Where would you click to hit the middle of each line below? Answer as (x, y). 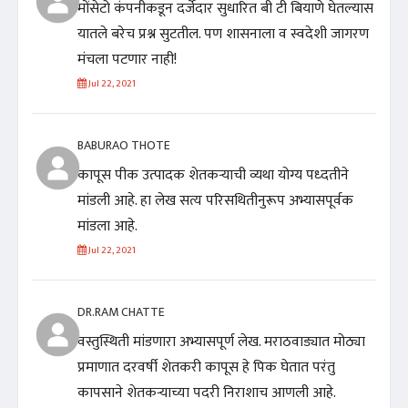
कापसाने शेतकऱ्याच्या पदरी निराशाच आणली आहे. (206, 393)
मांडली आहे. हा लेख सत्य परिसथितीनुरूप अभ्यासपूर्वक (215, 201)
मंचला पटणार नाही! (127, 60)
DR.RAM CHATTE (121, 312)
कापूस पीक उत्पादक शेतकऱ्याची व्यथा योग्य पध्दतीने (213, 176)
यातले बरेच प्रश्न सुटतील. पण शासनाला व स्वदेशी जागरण (223, 35)
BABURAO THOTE (124, 146)
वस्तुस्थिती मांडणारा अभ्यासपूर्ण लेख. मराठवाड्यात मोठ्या (221, 342)
